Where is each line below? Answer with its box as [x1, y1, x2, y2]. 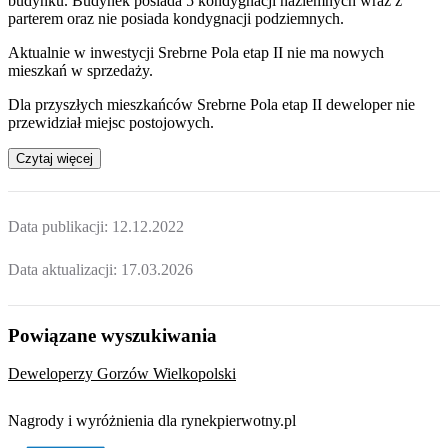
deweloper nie [322, 95, 415, 113]
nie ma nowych [283, 43, 384, 61]
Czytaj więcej [16, 150, 93, 166]
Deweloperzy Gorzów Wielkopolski [8, 365, 236, 383]
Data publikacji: [8, 217, 112, 235]
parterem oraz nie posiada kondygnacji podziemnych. [8, 9, 344, 27]
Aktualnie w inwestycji [8, 43, 158, 61]
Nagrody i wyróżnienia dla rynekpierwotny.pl [8, 412, 296, 430]
